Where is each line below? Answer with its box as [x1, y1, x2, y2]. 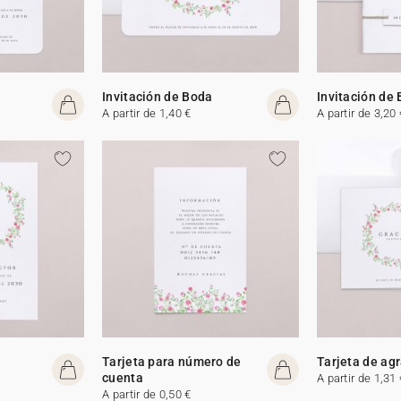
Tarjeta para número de [102, 354, 242, 369]
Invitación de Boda [102, 89, 213, 104]
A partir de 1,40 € [102, 106, 192, 120]
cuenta [102, 370, 143, 385]
